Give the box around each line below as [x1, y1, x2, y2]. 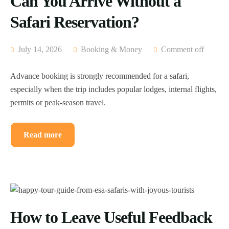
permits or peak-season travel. [10, 98, 106, 107]
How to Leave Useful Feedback [10, 208, 212, 227]
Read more [24, 130, 62, 140]
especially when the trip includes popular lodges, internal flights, [10, 85, 217, 94]
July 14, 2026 [16, 45, 62, 54]
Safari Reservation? [10, 13, 139, 32]
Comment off [161, 45, 204, 54]
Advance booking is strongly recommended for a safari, [10, 72, 189, 81]
